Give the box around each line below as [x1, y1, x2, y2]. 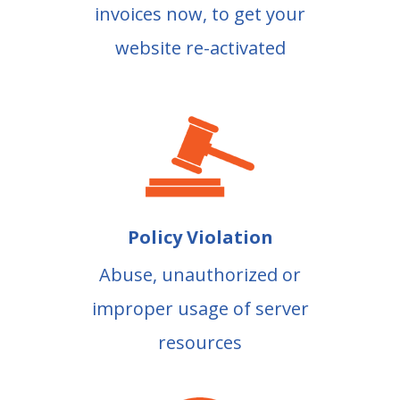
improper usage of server [91, 296, 309, 321]
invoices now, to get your [95, 2, 305, 26]
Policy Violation [127, 225, 273, 249]
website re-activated [114, 36, 286, 60]
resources [158, 330, 242, 354]
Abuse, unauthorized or [99, 262, 301, 287]
